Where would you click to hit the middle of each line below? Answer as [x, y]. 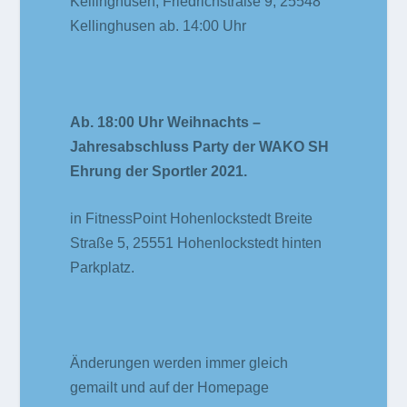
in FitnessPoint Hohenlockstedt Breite [192, 219]
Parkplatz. [103, 268]
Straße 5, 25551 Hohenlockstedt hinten [196, 243]
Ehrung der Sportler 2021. [159, 171]
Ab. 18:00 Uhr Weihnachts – [166, 122]
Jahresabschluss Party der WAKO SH [200, 146]
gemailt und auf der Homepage [170, 388]
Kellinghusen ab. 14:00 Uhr [159, 26]
